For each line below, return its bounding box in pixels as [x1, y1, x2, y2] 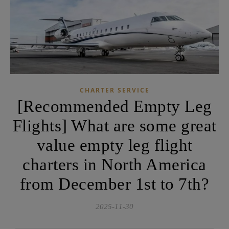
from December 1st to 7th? [19, 174, 210, 193]
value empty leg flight [36, 135, 193, 154]
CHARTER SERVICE [79, 85, 150, 95]
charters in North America [22, 155, 207, 174]
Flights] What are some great [12, 116, 217, 135]
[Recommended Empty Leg [17, 97, 212, 116]
